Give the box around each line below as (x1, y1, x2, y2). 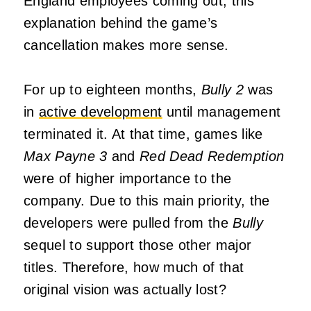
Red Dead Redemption (140, 149, 285, 165)
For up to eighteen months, (24, 82, 201, 98)
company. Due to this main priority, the (24, 193, 270, 209)
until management (162, 104, 281, 120)
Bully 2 (201, 82, 244, 98)
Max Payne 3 (24, 149, 108, 165)
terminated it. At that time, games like (24, 126, 263, 142)
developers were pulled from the (24, 215, 233, 231)
